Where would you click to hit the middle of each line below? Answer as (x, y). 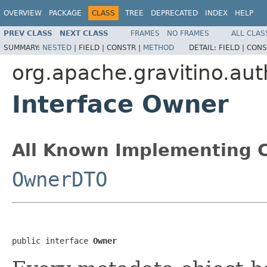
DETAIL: (204, 47)
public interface (52, 240)
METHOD (159, 47)
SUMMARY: (23, 47)
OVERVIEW (23, 13)
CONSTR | (125, 47)
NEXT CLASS (84, 33)
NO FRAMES (188, 33)
